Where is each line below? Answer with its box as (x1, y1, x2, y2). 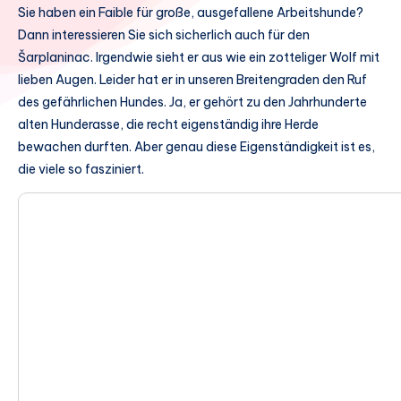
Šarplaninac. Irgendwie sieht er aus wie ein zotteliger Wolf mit (18, 49, 380, 65)
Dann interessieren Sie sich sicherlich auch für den (18, 27, 310, 43)
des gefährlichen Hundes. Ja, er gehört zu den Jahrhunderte (18, 94, 367, 110)
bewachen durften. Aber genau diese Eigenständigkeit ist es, (18, 139, 375, 155)
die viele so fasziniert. (18, 161, 144, 177)
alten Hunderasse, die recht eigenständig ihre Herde (18, 116, 319, 132)
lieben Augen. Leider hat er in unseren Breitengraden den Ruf (18, 72, 367, 88)
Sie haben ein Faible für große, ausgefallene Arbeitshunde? (18, 4, 363, 21)
